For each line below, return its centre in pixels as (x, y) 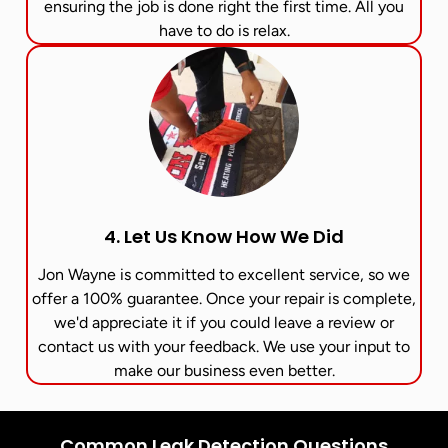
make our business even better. (224, 370)
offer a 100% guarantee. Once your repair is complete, (224, 298)
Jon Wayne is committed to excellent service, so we (224, 274)
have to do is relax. (224, 30)
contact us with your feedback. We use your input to (224, 346)
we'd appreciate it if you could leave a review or (224, 322)
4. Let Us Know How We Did (224, 236)
